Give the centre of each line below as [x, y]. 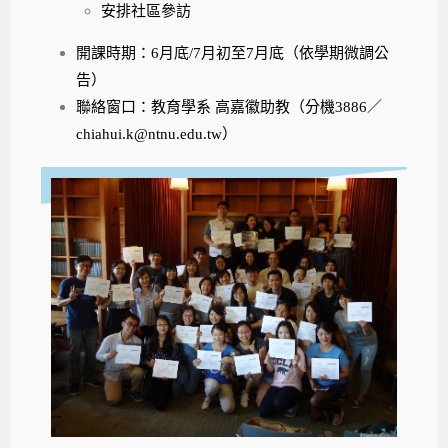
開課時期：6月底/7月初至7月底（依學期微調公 [233, 52]
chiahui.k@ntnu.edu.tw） [157, 133]
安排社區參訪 [146, 10]
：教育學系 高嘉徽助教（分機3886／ [259, 106]
